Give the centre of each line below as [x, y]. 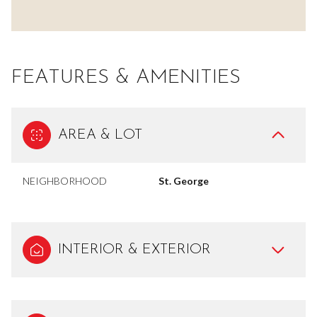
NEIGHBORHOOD [65, 180]
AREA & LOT [100, 135]
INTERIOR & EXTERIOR [134, 249]
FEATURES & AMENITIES [126, 77]
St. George [184, 180]
